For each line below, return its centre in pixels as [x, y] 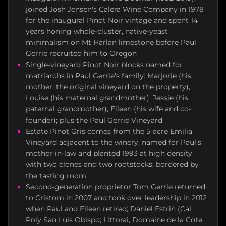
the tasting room [56, 176]
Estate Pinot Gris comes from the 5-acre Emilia [109, 131]
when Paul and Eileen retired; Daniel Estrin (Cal [108, 209]
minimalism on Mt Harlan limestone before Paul [111, 42]
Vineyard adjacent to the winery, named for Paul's [114, 142]
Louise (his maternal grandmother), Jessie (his [107, 98]
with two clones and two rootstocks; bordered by [112, 164]
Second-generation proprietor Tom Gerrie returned [116, 187]
